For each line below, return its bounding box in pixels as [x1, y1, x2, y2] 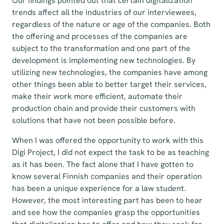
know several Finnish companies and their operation [12, 171, 202, 181]
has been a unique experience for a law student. [12, 183, 186, 193]
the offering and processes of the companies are [12, 31, 187, 41]
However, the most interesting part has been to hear [12, 195, 202, 205]
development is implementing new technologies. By [12, 55, 195, 65]
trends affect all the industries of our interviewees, [12, 7, 196, 17]
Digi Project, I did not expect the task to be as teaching [12, 147, 209, 157]
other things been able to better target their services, [12, 79, 206, 89]
